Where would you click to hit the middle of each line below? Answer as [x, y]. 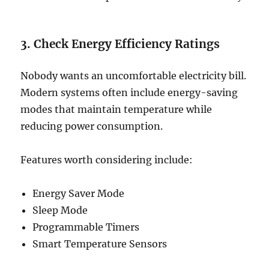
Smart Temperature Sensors [100, 244]
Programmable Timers [86, 227]
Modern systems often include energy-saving [129, 93]
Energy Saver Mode [79, 194]
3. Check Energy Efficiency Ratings [120, 44]
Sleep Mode [60, 210]
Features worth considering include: [107, 160]
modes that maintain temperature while [116, 110]
